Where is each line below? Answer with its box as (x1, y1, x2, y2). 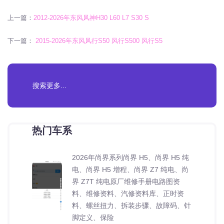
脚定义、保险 (72, 213, 114, 221)
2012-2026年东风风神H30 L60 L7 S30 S (33, 13, 149, 21)
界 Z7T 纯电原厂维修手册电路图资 (72, 177, 180, 185)
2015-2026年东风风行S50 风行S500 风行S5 (33, 36, 162, 44)
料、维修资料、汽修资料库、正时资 (72, 189, 184, 197)
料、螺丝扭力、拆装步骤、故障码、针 (72, 201, 191, 209)
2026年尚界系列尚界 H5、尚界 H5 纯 (72, 153, 189, 161)
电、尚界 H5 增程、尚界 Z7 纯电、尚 (72, 165, 188, 173)
